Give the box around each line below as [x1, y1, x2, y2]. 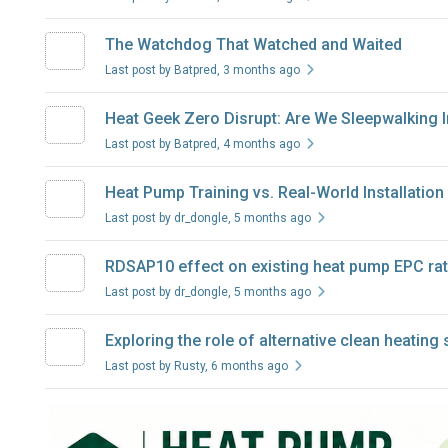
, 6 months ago [204, 358, 288, 373]
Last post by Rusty [104, 358, 205, 373]
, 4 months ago [216, 136, 300, 151]
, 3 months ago [216, 62, 300, 77]
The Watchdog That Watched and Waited [104, 34, 402, 54]
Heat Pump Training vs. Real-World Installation [104, 182, 444, 202]
